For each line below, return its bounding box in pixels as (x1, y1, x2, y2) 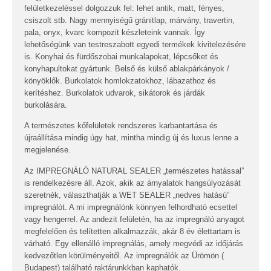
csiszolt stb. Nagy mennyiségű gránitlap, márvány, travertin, (24, 15, 235, 25)
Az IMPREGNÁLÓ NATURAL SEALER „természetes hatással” (24, 166, 244, 175)
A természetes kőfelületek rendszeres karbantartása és (24, 121, 218, 131)
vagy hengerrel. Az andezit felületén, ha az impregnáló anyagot (24, 214, 244, 224)
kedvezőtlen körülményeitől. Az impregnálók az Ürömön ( (24, 250, 224, 260)
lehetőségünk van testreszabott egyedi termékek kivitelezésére (24, 39, 246, 49)
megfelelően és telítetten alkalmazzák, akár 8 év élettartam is (24, 226, 241, 236)
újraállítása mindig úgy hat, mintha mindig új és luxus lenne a (24, 133, 238, 143)
